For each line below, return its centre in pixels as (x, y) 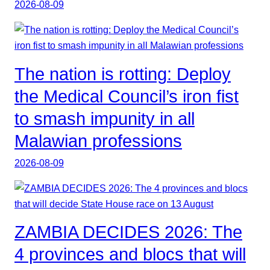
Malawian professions (98, 141)
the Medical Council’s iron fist (127, 96)
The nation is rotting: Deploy (123, 74)
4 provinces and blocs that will (130, 255)
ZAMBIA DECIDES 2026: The (128, 232)
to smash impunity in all (105, 118)
